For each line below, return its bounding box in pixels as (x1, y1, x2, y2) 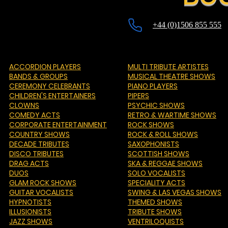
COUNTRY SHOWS (9, 129, 70, 139)
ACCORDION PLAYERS (9, 62, 81, 72)
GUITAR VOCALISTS (9, 187, 73, 197)
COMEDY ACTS (9, 110, 60, 120)
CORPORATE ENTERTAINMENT (9, 120, 107, 130)
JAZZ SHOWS (9, 216, 52, 226)
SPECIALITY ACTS (128, 178, 185, 188)
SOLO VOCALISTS (128, 168, 185, 178)
